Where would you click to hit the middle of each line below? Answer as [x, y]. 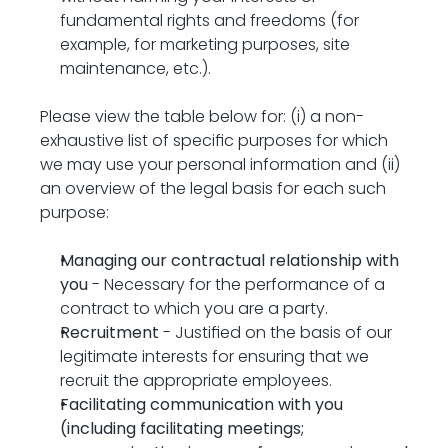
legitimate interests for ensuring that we [214, 356]
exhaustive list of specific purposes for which [214, 140]
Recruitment [109, 332]
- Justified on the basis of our [275, 332]
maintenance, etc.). [135, 68]
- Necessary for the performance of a [236, 284]
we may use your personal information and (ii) [220, 164]
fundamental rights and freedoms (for [209, 20]
